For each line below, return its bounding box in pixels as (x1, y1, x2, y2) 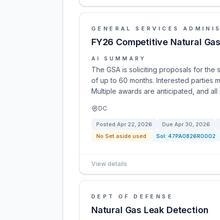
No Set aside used (96, 133, 146, 139)
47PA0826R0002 (168, 133, 216, 139)
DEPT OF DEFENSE (91, 193, 173, 200)
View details (91, 160, 127, 167)
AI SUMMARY (91, 55, 146, 61)
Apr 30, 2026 (174, 121, 210, 128)
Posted (96, 121, 117, 128)
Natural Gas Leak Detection (91, 205, 209, 215)
